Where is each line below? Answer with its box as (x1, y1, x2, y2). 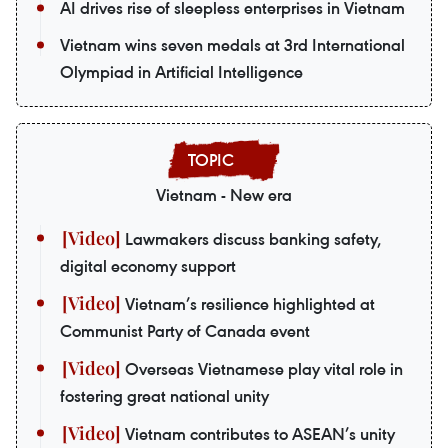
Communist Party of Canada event (60, 319, 310, 342)
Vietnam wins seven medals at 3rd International (60, 33, 405, 56)
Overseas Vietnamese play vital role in (121, 357, 403, 380)
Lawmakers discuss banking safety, (121, 227, 381, 250)
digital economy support (60, 254, 236, 277)
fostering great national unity (60, 384, 269, 407)
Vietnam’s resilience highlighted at (121, 292, 375, 315)
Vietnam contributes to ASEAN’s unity (121, 422, 395, 445)
